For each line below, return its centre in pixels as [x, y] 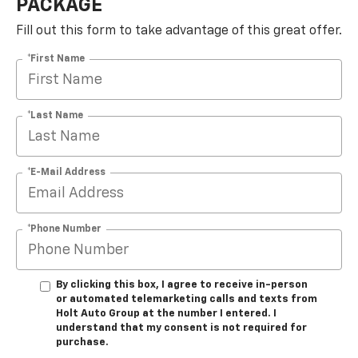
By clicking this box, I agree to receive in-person [182, 285]
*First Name [56, 59]
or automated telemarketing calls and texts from [187, 300]
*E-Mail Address [66, 172]
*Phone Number [64, 229]
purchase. [82, 343]
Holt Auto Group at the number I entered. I [166, 314]
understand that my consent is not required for [181, 328]
